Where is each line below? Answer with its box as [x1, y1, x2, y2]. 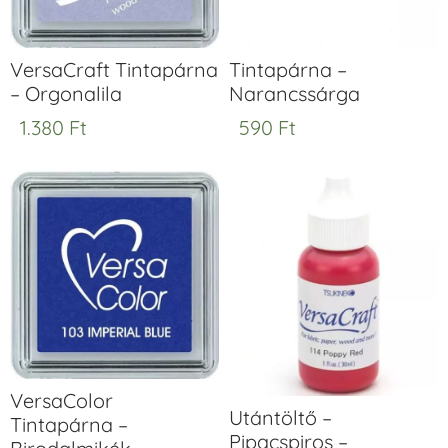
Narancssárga [229, 80, 360, 106]
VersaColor [10, 387, 113, 413]
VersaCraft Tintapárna [10, 56, 218, 82]
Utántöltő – [229, 405, 332, 431]
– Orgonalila [10, 80, 122, 106]
